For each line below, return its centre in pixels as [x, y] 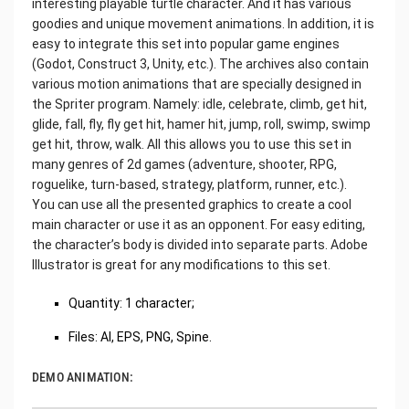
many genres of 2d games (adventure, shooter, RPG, [184, 164]
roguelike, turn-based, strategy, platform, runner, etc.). [189, 184]
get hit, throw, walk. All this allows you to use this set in [192, 144]
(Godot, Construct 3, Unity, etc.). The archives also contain [200, 63]
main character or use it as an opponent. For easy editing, [199, 224]
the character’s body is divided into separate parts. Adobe [200, 244]
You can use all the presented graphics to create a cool [192, 204]
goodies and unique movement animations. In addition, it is [203, 23]
